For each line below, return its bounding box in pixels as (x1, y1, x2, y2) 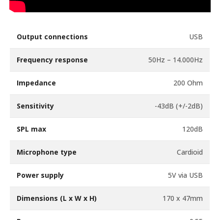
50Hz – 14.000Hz (148, 55, 203, 64)
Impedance (17, 78, 56, 87)
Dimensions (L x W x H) (17, 193, 97, 203)
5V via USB (168, 170, 203, 180)
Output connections (17, 31, 88, 41)
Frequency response (17, 55, 88, 64)
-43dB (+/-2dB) (155, 101, 203, 110)
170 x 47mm (163, 193, 203, 203)
